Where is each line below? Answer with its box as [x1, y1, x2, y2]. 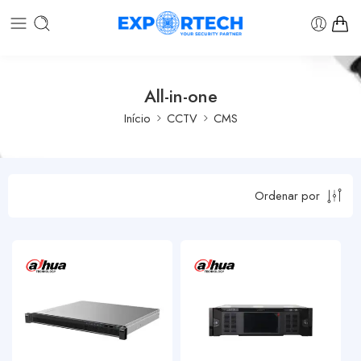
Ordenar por [255, 187, 320, 204]
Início [123, 109, 151, 127]
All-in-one [143, 83, 218, 109]
